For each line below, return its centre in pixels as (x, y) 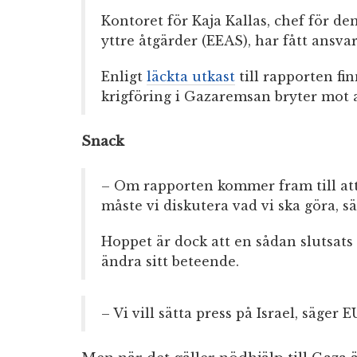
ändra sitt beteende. (170, 262)
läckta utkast (191, 77)
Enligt (124, 77)
